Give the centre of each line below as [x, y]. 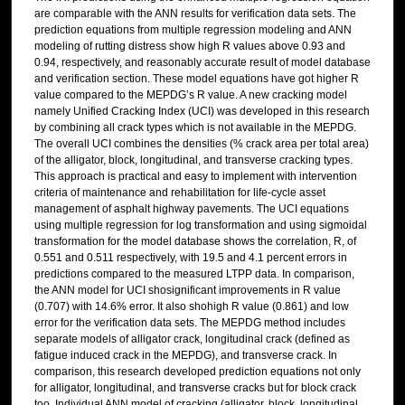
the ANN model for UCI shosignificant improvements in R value [187, 291]
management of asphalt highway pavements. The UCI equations [191, 209]
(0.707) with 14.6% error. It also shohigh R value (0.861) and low [191, 307]
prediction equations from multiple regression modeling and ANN [193, 30]
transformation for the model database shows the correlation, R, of [195, 242]
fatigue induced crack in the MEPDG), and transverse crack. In [185, 356]
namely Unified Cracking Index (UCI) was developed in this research [202, 112]
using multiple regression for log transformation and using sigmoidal [200, 226]
